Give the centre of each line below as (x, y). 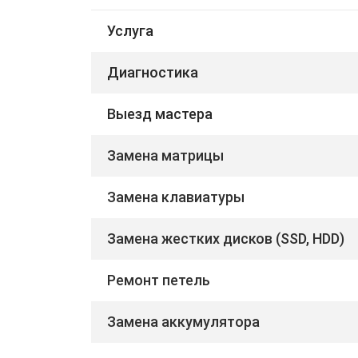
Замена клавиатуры (176, 197)
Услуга (130, 30)
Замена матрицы (165, 155)
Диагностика (153, 72)
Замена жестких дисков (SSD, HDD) (226, 238)
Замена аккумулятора (183, 321)
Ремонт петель (159, 280)
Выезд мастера (160, 113)
